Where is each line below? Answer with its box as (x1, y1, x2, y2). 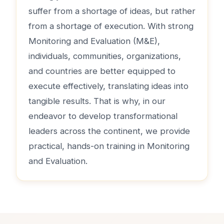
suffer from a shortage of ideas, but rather (28, 5, 195, 16)
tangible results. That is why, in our (28, 95, 165, 106)
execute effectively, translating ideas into (28, 80, 188, 91)
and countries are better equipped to (28, 65, 175, 76)
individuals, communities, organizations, (28, 50, 181, 61)
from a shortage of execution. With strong (28, 20, 193, 31)
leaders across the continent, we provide (28, 125, 190, 136)
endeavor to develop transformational (28, 110, 177, 121)
